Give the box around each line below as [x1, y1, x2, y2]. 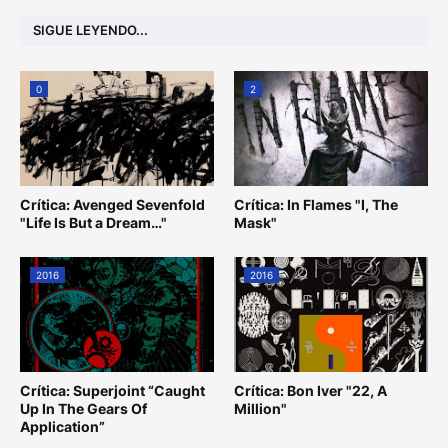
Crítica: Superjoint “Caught [20, 381, 205, 399]
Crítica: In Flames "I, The [234, 195, 398, 213]
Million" [234, 399, 287, 417]
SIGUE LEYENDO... [33, 22, 148, 39]
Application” [20, 417, 105, 435]
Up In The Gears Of [20, 399, 147, 417]
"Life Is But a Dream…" [20, 213, 167, 231]
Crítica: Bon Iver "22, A [234, 381, 387, 399]
